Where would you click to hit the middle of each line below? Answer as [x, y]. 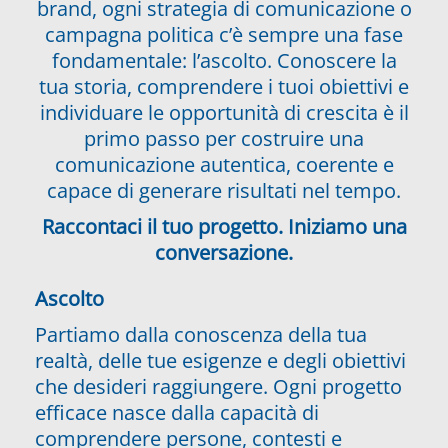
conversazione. [224, 252]
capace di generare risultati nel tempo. [224, 190]
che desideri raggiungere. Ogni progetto [218, 386]
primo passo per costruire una [224, 138]
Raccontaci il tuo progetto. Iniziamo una [224, 226]
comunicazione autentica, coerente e [224, 164]
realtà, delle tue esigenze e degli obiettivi [220, 360]
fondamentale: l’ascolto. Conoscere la [224, 60]
